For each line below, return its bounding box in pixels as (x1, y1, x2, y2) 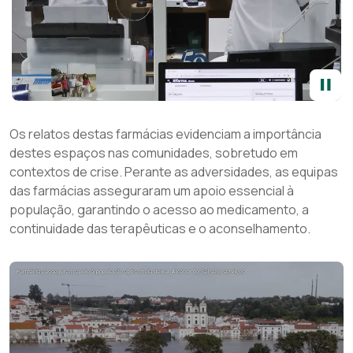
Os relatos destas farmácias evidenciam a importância (9, 125, 321, 143)
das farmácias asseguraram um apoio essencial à (9, 182, 294, 199)
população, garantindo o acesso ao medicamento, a (9, 201, 309, 218)
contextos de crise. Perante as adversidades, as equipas (9, 163, 338, 180)
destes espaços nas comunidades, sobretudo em (9, 144, 298, 162)
